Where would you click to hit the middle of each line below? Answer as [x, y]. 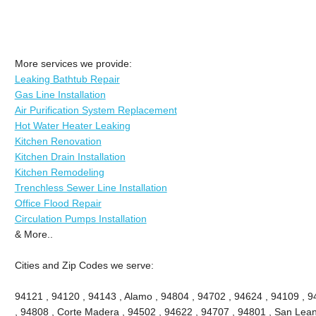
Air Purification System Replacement [96, 110]
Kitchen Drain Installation [70, 156]
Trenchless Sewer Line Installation [91, 187]
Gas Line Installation [60, 94]
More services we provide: [73, 63]
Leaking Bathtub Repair [67, 79]
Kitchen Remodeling [59, 172]
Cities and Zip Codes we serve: [84, 265]
